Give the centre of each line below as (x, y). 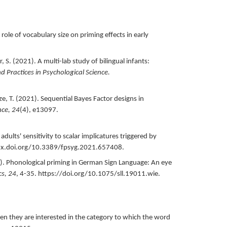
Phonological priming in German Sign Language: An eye (89, 163)
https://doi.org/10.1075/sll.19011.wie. (99, 174)
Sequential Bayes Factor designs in (92, 99)
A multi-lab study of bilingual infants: (93, 61)
